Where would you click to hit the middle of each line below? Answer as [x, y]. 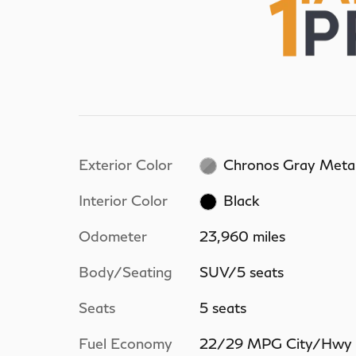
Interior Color [123, 200]
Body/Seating [126, 271]
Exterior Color [126, 164]
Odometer [113, 236]
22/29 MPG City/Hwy [275, 343]
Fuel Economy [126, 343]
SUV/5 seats [241, 271]
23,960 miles [242, 236]
